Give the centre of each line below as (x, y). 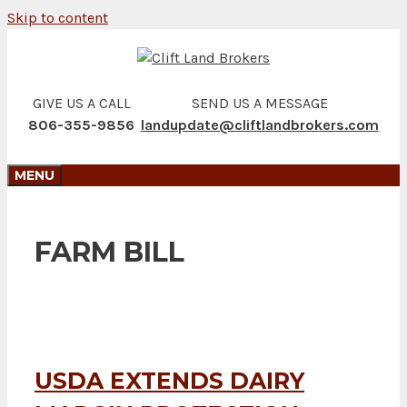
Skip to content (58, 18)
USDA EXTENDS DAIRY (169, 380)
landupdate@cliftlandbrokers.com (259, 124)
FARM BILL (109, 253)
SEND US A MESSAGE (259, 103)
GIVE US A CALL (81, 103)
